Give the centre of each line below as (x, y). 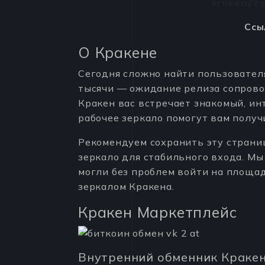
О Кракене (118, 52)
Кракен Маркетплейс (158, 212)
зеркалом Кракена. (126, 186)
